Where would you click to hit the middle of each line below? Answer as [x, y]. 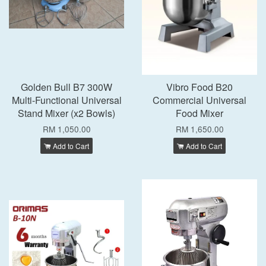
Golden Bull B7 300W [66, 87]
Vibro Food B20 [199, 87]
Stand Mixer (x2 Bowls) [66, 113]
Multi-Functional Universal [66, 100]
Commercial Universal [199, 100]
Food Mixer [199, 113]
